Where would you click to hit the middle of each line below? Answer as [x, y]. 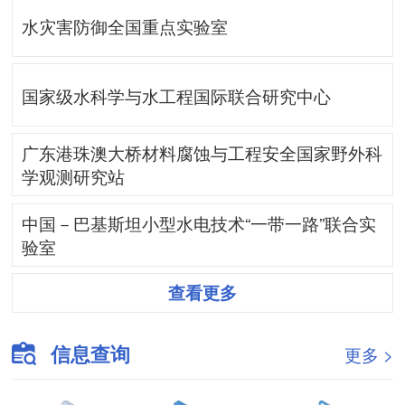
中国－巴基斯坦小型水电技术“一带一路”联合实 [199, 222]
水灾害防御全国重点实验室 [125, 25]
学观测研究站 [74, 176]
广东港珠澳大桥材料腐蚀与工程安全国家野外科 [202, 153]
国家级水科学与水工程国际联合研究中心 [177, 96]
